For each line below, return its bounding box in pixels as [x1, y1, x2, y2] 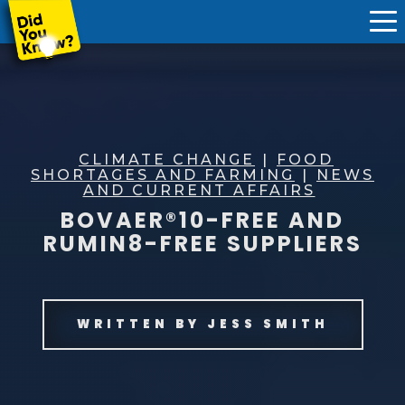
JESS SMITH [206, 315, 329, 333]
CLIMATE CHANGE [79, 150, 255, 168]
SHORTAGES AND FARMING [31, 165, 295, 184]
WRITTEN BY [76, 315, 207, 333]
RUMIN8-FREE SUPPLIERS [42, 228, 363, 259]
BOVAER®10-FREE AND [61, 204, 344, 235]
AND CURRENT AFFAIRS [82, 181, 316, 199]
